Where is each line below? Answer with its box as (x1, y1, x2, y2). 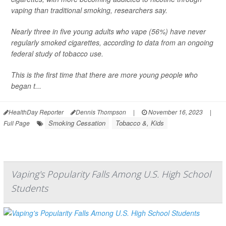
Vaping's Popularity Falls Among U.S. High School (11, 168, 211, 181)
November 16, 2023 (147, 107, 203, 117)
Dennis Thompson (76, 107, 126, 117)
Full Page (4, 119, 30, 128)
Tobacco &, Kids (116, 118, 164, 128)
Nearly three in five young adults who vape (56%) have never (11, 26, 206, 37)
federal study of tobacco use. (11, 48, 103, 59)
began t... (11, 81, 41, 91)
